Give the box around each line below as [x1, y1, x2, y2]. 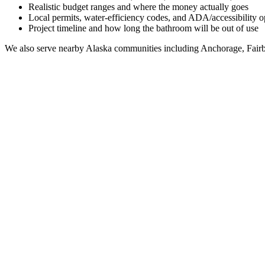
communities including [112, 43, 199, 53]
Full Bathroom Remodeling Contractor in [5, 238, 210, 251]
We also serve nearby [5, 43, 86, 53]
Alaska [86, 43, 112, 53]
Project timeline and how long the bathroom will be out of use [28, 22, 258, 33]
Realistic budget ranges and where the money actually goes [28, 1, 248, 12]
